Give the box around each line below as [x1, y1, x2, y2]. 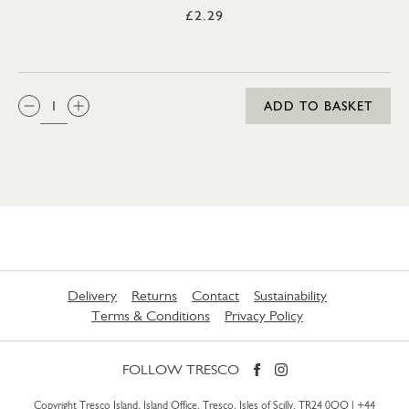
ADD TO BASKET [264, 98, 372, 113]
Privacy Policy [225, 306, 303, 324]
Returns [131, 286, 177, 304]
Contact [192, 286, 239, 304]
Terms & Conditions [91, 306, 210, 324]
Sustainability [254, 286, 327, 304]
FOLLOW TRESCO [121, 360, 239, 378]
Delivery [68, 286, 117, 304]
